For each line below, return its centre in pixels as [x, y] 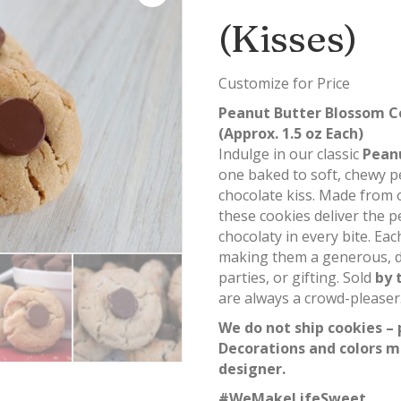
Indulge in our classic [291, 154]
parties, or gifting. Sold [297, 277]
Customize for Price [285, 83]
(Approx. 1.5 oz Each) [291, 133]
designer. [252, 369]
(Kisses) [288, 38]
